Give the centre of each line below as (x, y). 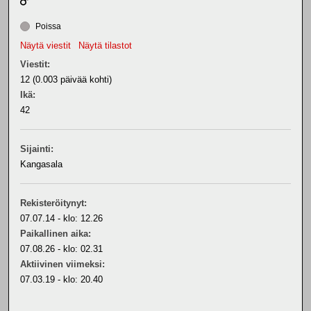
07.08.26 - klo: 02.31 (61, 249)
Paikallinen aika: (56, 234)
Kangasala (41, 164)
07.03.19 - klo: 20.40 (61, 279)
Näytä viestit (45, 45)
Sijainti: (37, 149)
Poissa (47, 26)
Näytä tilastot (105, 45)
